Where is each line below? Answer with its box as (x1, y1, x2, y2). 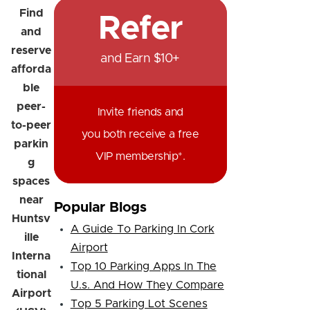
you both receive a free (81, 129, 199, 140)
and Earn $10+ (100, 53, 180, 65)
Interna (12, 250, 51, 262)
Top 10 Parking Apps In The (70, 260, 217, 272)
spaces (12, 175, 50, 187)
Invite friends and (97, 107, 183, 118)
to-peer (11, 119, 51, 131)
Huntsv (12, 212, 51, 224)
